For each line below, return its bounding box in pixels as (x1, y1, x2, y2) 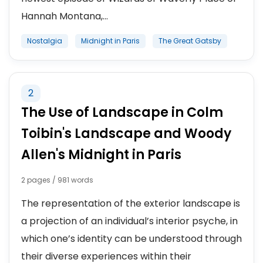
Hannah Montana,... (21, 9, 108, 23)
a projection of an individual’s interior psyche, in (21, 214, 238, 228)
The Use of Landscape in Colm (21, 103, 223, 122)
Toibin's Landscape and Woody (21, 124, 231, 143)
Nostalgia (27, 36, 62, 46)
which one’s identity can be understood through (21, 232, 242, 245)
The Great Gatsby (159, 36, 221, 46)
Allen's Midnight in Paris (21, 146, 181, 164)
